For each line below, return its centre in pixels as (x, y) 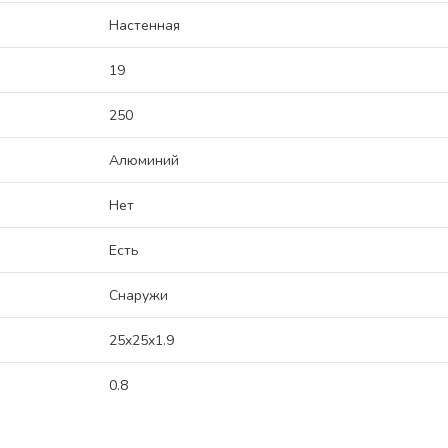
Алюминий (144, 160)
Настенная (144, 25)
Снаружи (138, 295)
